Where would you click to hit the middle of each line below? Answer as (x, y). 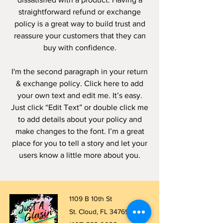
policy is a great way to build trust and (80, 24)
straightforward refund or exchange (80, 12)
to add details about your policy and (80, 119)
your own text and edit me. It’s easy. (80, 96)
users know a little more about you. (80, 155)
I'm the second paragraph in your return (80, 72)
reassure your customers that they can (80, 36)
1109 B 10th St (91, 199)
